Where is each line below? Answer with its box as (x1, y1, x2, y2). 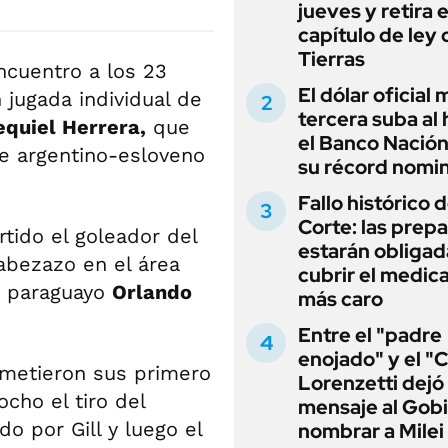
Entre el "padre (298, 322, 442, 348)
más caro (298, 286, 383, 312)
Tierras (298, 46, 365, 72)
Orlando (112, 280, 192, 304)
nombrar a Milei (298, 418, 444, 444)
